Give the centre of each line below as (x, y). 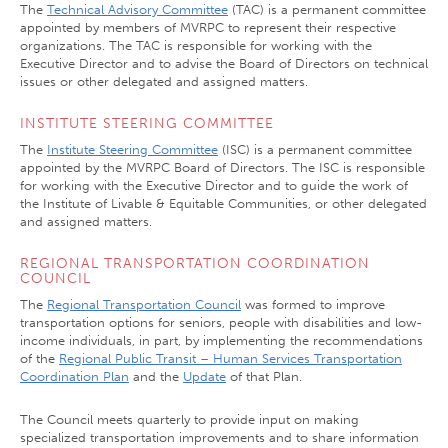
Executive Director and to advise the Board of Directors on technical (224, 63)
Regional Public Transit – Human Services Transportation (230, 358)
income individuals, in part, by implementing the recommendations (221, 340)
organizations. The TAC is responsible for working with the (196, 45)
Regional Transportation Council (144, 304)
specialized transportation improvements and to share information (219, 437)
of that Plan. (264, 376)
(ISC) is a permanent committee (315, 149)
